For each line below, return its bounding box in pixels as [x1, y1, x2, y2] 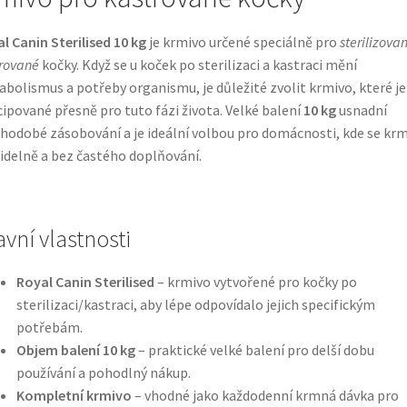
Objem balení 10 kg [15, 340, 135, 359]
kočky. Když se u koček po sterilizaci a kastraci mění [38, 55, 357, 74]
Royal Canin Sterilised [15, 272, 154, 291]
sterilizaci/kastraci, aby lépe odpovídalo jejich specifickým [15, 294, 375, 313]
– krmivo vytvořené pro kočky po [154, 272, 357, 291]
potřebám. [15, 317, 83, 336]
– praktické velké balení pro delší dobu [134, 340, 374, 359]
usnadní [335, 100, 387, 119]
